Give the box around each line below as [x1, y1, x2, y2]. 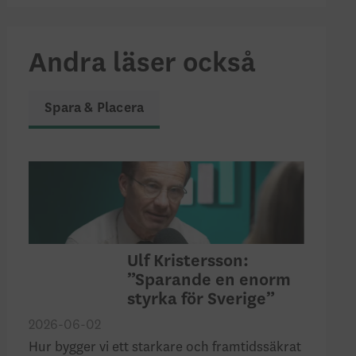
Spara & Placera [44, 100, 145, 115]
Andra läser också [29, 48, 257, 79]
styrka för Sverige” [127, 289, 276, 309]
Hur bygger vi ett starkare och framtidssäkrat [29, 339, 302, 354]
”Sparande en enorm [127, 270, 292, 290]
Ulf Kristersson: [127, 251, 250, 271]
